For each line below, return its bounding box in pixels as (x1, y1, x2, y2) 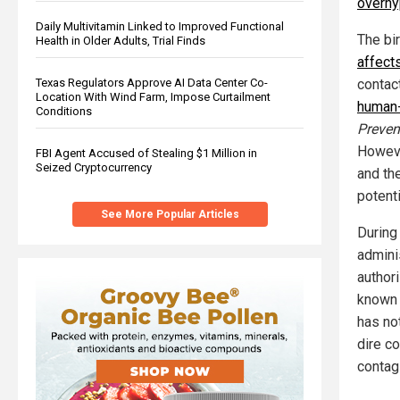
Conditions (36, 104, 92, 118)
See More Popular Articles (100, 207, 239, 221)
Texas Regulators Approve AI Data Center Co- (36, 75, 268, 89)
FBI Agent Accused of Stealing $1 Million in (36, 146, 257, 160)
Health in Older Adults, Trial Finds (36, 33, 205, 47)
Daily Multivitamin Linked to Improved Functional (36, 19, 284, 33)
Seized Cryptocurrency (36, 160, 152, 174)
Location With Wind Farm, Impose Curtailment (36, 89, 271, 104)
